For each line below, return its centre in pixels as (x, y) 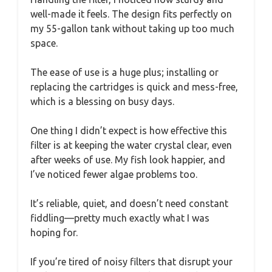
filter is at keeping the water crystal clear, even (131, 145)
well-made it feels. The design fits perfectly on (131, 14)
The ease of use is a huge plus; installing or (124, 72)
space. (44, 43)
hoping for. (54, 232)
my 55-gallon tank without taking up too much (132, 28)
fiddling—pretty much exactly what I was (120, 218)
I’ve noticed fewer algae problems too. (114, 174)
